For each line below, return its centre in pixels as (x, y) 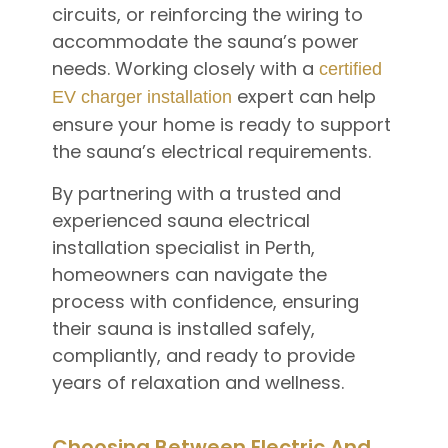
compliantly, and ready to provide (203, 355)
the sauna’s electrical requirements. (211, 152)
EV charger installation (141, 97)
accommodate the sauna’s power (205, 42)
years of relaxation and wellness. (197, 382)
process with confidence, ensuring (205, 301)
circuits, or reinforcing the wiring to (207, 15)
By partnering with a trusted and (196, 193)
